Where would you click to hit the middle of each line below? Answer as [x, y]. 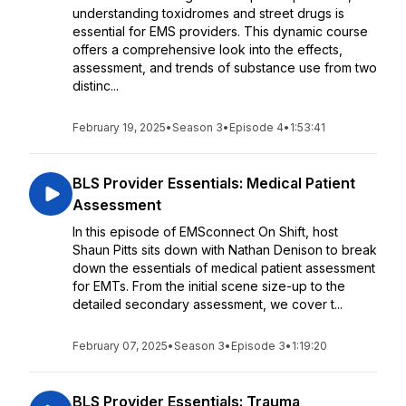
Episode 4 [256, 127]
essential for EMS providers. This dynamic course [220, 31]
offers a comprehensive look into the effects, [208, 49]
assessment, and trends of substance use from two [225, 68]
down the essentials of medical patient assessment [224, 268]
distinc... [96, 86]
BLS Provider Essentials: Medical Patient [214, 183]
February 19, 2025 [119, 127]
